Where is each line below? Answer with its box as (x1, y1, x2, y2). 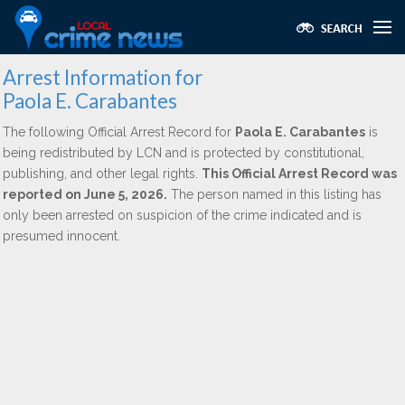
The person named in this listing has (167, 187, 381, 202)
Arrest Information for (3, 65, 202, 89)
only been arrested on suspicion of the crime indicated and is (3, 208, 362, 222)
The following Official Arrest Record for (3, 125, 235, 139)
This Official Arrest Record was (202, 166, 397, 181)
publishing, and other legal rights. (3, 166, 202, 181)
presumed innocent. (3, 229, 120, 243)
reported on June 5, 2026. (3, 187, 167, 202)
